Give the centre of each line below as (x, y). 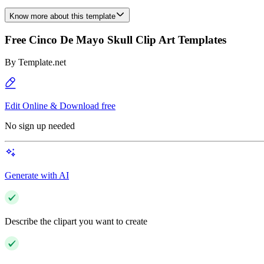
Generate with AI (37, 176)
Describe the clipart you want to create (76, 222)
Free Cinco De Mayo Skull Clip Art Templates (115, 39)
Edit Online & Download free (60, 106)
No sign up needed (40, 126)
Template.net (42, 62)
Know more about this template (62, 16)
